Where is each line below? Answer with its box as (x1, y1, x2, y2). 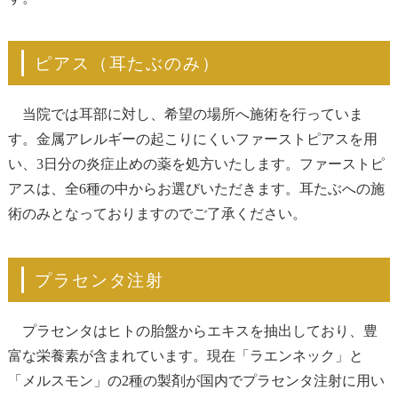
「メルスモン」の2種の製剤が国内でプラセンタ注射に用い (7, 372, 385, 388)
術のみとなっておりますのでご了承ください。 (7, 206, 306, 222)
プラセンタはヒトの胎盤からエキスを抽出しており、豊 (7, 322, 378, 338)
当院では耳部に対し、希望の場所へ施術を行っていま (7, 107, 363, 123)
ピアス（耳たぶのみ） (34, 54, 220, 74)
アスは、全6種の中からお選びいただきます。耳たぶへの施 (7, 181, 385, 197)
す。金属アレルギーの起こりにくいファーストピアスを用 (7, 131, 378, 147)
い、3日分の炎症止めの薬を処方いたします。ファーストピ (7, 156, 385, 172)
